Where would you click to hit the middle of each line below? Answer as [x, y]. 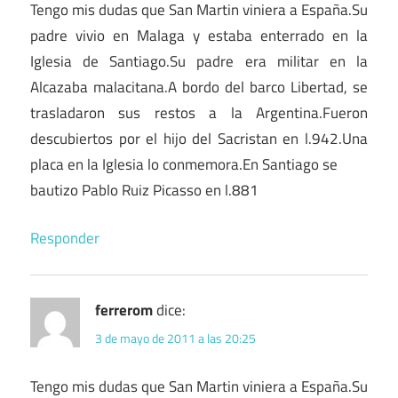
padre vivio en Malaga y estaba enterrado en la [199, 35]
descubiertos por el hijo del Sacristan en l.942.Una [199, 138]
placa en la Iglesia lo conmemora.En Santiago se [184, 164]
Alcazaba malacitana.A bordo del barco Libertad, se [199, 87]
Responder [65, 239]
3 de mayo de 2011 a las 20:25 [175, 338]
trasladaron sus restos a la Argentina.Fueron [199, 112]
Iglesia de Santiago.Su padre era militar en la [199, 61]
